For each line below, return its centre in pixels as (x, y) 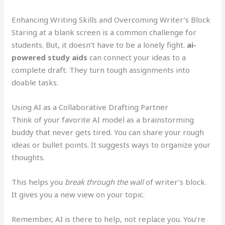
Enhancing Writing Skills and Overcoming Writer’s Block (111, 19)
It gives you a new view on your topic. (78, 194)
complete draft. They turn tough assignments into (101, 70)
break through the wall (104, 182)
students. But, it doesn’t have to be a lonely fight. (99, 44)
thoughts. (28, 157)
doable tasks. (35, 82)
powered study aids (50, 57)
